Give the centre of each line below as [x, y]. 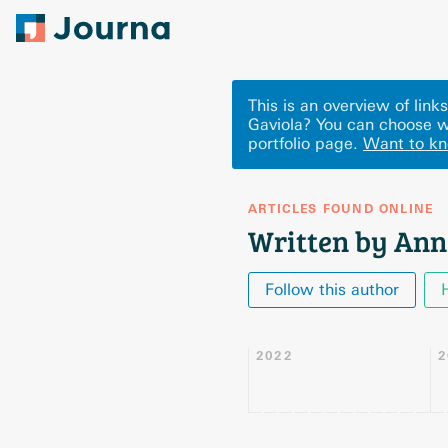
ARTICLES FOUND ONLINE [341, 209]
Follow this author [332, 289]
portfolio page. [303, 143]
